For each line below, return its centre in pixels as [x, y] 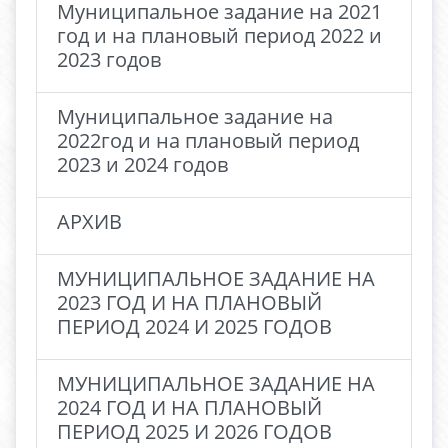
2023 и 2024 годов [142, 164]
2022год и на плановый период [208, 140]
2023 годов [109, 59]
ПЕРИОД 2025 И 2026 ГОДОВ [194, 431]
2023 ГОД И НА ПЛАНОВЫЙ [189, 302]
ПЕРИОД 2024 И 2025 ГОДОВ [194, 326]
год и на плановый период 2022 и [219, 35]
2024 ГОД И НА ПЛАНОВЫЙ [189, 407]
